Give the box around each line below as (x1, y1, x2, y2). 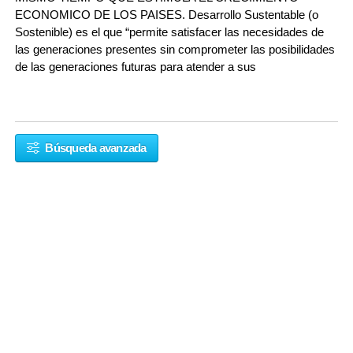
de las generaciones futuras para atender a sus (15, 59, 256, 73)
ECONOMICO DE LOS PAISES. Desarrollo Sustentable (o (15, 7, 318, 21)
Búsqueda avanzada (43, 140, 147, 154)
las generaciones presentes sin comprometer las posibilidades (15, 42, 335, 56)
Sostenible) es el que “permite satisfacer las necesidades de (15, 24, 324, 39)
